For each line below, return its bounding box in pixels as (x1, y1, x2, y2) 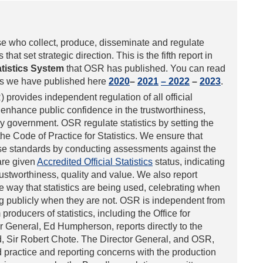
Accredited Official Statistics (37, 157, 153, 167)
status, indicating (153, 157, 225, 167)
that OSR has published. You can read (64, 63, 225, 74)
